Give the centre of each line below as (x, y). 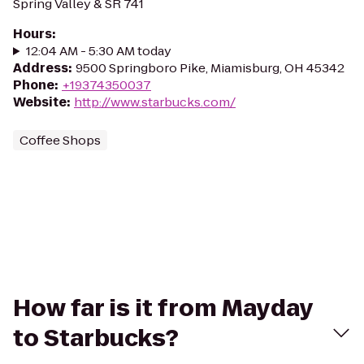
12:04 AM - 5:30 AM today (98, 51)
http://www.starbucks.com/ (155, 102)
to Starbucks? (96, 338)
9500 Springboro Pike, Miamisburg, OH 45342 (210, 68)
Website (40, 102)
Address (41, 68)
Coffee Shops (60, 140)
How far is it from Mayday (163, 308)
